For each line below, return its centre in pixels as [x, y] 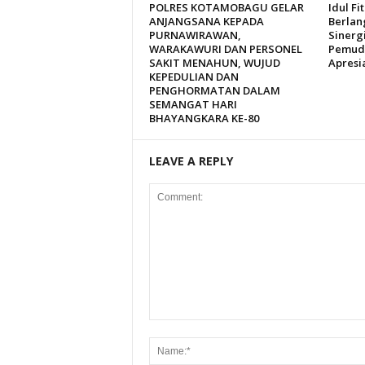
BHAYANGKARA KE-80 [204, 118]
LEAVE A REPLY [191, 161]
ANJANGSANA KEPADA [206, 21]
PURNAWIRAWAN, [195, 35]
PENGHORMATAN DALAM [214, 90]
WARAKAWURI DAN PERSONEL [225, 49]
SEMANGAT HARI [193, 104]
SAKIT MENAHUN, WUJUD [214, 63]
